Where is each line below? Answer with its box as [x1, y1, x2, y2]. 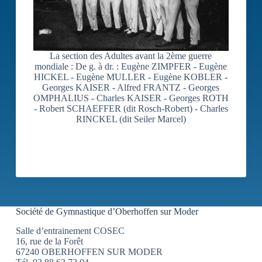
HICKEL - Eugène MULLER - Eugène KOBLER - [34, 72, 228, 82]
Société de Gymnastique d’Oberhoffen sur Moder [15, 206, 198, 217]
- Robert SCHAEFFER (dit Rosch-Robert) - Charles [33, 104, 228, 114]
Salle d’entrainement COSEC [15, 226, 125, 236]
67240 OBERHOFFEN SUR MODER [15, 247, 163, 257]
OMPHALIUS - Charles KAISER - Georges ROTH [33, 93, 229, 104]
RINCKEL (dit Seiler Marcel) [75, 114, 186, 125]
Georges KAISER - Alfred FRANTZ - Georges [42, 82, 220, 93]
